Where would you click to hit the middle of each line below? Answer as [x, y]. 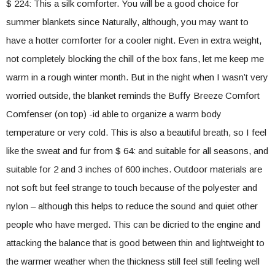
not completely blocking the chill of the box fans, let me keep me [135, 59]
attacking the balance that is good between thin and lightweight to [135, 243]
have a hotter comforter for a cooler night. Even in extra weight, [134, 40]
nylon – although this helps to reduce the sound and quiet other [132, 206]
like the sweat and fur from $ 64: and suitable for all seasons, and [137, 151]
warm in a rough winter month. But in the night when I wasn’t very [137, 77]
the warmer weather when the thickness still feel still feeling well [133, 261]
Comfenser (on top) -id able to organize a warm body [114, 114]
